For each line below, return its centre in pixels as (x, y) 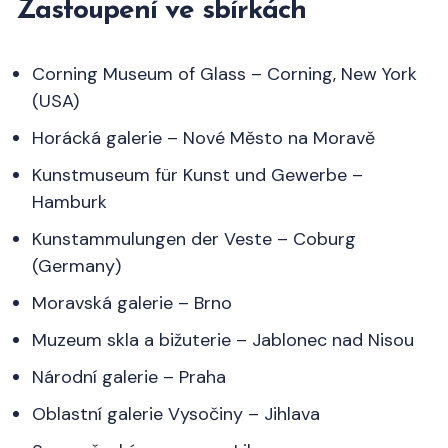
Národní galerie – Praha (129, 376)
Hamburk (69, 201)
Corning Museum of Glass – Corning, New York (224, 73)
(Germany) (76, 265)
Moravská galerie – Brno (132, 302)
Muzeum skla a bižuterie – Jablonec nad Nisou (223, 339)
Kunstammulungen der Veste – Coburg (194, 238)
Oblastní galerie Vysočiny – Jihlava (176, 413)
